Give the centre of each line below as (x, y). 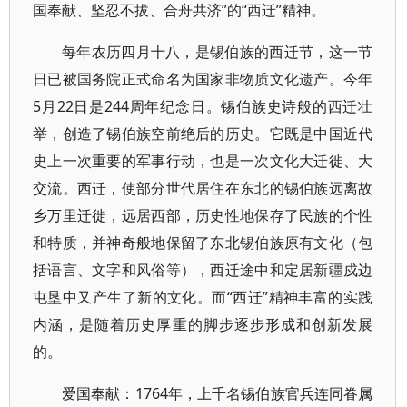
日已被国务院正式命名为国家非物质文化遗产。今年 (203, 79)
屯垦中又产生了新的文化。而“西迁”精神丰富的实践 (203, 297)
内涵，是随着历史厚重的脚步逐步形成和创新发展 (203, 324)
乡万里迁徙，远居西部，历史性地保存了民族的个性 (203, 215)
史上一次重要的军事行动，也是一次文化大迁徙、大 (203, 161)
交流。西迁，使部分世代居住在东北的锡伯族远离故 (203, 188)
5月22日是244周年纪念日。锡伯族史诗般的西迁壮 (203, 106)
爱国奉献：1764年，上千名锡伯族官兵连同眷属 (218, 393)
